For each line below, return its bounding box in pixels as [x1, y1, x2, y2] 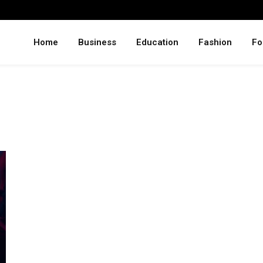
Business [78, 37, 116, 48]
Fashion [198, 37, 232, 48]
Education [136, 37, 178, 48]
